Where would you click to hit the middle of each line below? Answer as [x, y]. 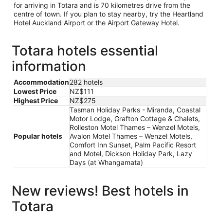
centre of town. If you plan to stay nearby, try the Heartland [109, 14]
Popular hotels [38, 136]
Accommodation [41, 82]
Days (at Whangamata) [106, 162]
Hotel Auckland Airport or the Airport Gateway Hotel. [97, 22]
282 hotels [86, 82]
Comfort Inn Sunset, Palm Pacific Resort [133, 145]
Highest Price [36, 100]
